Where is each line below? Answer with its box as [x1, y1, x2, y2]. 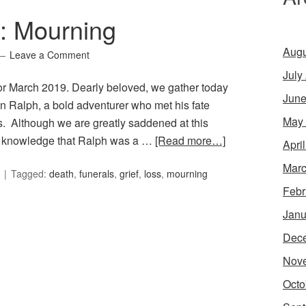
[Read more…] [155, 133, 225, 149]
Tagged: [11, 167, 49, 181]
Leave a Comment [10, 48, 89, 62]
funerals [79, 167, 114, 181]
